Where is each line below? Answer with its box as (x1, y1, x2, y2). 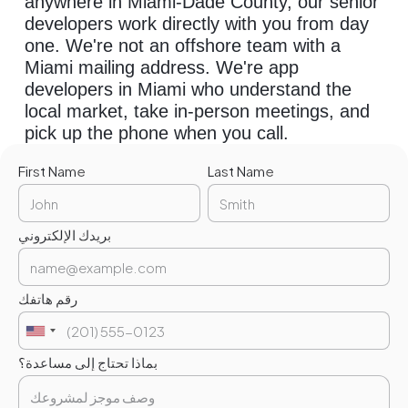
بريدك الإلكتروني (18, 226, 111, 243)
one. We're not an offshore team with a (25, 36, 342, 56)
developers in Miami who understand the (25, 79, 352, 99)
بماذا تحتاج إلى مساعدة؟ (18, 353, 158, 371)
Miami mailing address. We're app (25, 57, 300, 77)
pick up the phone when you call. (25, 123, 290, 143)
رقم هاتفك (18, 290, 77, 307)
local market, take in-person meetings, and (25, 101, 371, 121)
